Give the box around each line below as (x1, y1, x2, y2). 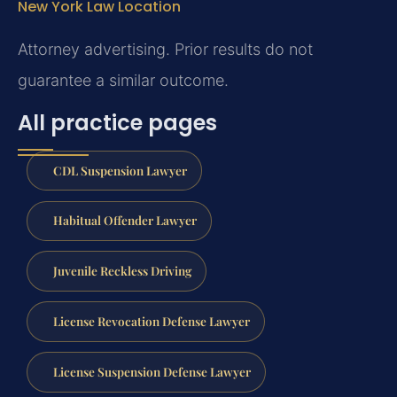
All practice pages (18, 107, 217, 137)
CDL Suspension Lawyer (52, 161, 187, 178)
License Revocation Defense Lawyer (52, 313, 250, 329)
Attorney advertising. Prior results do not (18, 40, 313, 59)
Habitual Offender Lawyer (52, 212, 197, 229)
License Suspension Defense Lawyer (52, 362, 251, 379)
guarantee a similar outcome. (18, 71, 229, 90)
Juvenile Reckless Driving (52, 262, 191, 279)
